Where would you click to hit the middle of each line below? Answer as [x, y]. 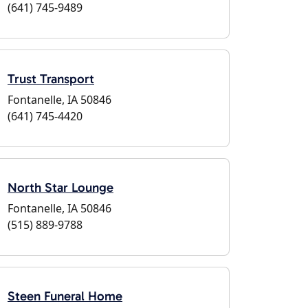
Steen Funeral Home [65, 296]
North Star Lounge [60, 187]
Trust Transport [51, 79]
